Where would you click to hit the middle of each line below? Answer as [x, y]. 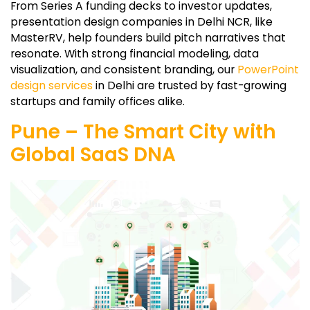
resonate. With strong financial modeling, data [135, 54]
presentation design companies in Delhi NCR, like [142, 22]
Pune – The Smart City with [143, 132]
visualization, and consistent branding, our [124, 70]
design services [52, 86]
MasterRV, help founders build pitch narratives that [148, 38]
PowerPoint [268, 70]
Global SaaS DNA [93, 155]
